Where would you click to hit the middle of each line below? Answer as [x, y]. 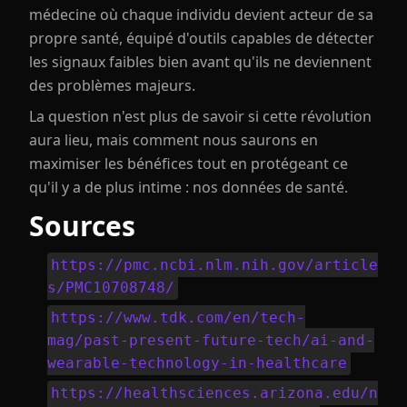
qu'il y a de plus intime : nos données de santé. [189, 187]
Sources [82, 226]
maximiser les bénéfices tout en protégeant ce [189, 164]
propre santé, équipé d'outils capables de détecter [202, 38]
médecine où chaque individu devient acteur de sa [201, 15]
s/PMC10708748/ [111, 288]
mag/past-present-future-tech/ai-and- [211, 340]
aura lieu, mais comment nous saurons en [174, 140]
